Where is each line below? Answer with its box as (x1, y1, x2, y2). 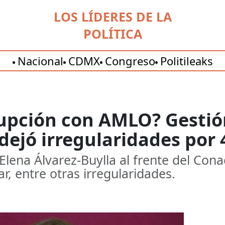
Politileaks (160, 53, 213, 68)
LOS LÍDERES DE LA (53, 8, 172, 25)
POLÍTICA (83, 25, 142, 42)
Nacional (17, 53, 63, 68)
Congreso (104, 53, 155, 68)
